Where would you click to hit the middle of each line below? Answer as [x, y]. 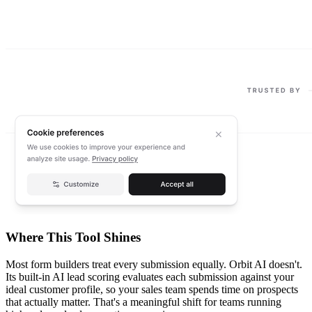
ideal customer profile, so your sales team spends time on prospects [152, 290]
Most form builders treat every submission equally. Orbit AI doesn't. [154, 265]
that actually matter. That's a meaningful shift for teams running [143, 302]
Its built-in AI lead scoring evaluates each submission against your [150, 277]
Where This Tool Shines [73, 237]
